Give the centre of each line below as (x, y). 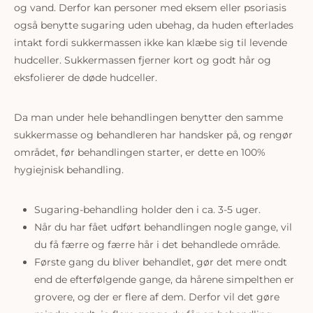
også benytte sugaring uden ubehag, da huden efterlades (154, 25)
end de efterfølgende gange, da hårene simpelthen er (164, 279)
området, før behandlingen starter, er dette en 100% (140, 152)
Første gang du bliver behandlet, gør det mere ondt (160, 262)
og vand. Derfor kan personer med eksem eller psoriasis (150, 8)
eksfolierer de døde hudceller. (86, 78)
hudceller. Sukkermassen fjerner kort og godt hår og (143, 60)
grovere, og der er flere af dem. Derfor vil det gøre (156, 297)
